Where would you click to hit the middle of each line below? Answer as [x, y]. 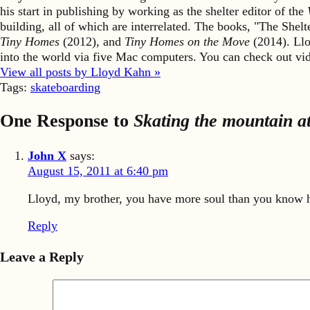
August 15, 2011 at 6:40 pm [98, 171]
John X [47, 156]
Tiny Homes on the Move [187, 41]
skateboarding [65, 87]
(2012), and [92, 41]
